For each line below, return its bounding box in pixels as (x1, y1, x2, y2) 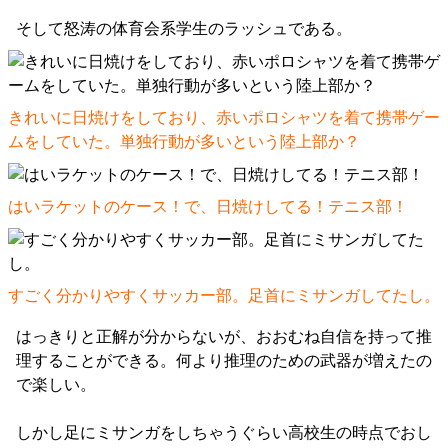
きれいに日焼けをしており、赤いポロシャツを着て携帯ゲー (8, 109, 440, 127)
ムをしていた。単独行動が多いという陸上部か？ (8, 133, 360, 151)
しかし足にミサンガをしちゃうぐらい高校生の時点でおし (16, 424, 432, 442)
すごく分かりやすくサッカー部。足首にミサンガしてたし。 (8, 287, 440, 305)
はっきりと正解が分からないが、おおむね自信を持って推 (16, 328, 432, 346)
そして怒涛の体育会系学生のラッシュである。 (16, 20, 352, 38)
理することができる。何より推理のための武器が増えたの (16, 352, 432, 370)
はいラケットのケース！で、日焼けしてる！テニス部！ (8, 198, 408, 216)
